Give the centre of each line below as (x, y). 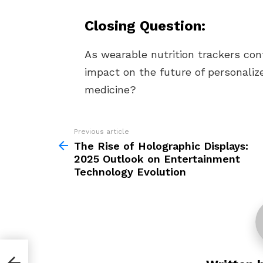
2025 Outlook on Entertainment (157, 159)
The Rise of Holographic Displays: (161, 146)
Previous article (102, 131)
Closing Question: (145, 26)
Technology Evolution (130, 172)
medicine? (110, 90)
